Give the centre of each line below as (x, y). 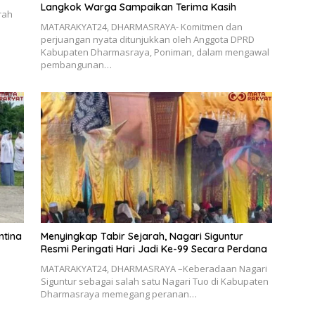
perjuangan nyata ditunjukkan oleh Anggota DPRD (147, 40)
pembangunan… (76, 65)
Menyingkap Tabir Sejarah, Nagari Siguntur (142, 236)
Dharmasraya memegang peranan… (118, 294)
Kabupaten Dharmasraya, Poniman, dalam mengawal (155, 52)
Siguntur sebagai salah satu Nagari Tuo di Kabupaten (154, 281)
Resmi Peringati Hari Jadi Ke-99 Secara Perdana (154, 249)
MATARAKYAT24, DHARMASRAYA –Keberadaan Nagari (154, 268)
